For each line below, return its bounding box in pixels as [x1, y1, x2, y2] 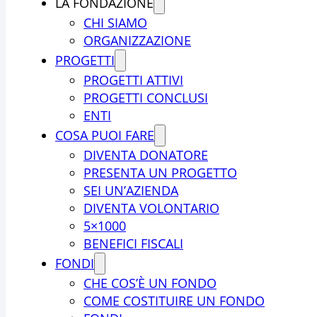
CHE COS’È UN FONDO [83, 275, 217, 292]
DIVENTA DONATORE [83, 146, 208, 163]
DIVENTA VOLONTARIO [83, 200, 219, 217]
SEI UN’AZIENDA [83, 182, 178, 199]
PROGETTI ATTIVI [83, 71, 183, 88]
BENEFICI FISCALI [83, 235, 183, 252]
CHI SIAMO [83, 14, 147, 31]
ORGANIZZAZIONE [83, 32, 191, 49]
